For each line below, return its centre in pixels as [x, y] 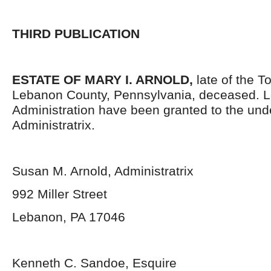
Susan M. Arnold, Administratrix [103, 171]
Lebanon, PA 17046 [69, 217]
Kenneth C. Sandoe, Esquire [94, 263]
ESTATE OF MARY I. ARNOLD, [104, 80]
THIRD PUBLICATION [76, 34]
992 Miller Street [60, 194]
